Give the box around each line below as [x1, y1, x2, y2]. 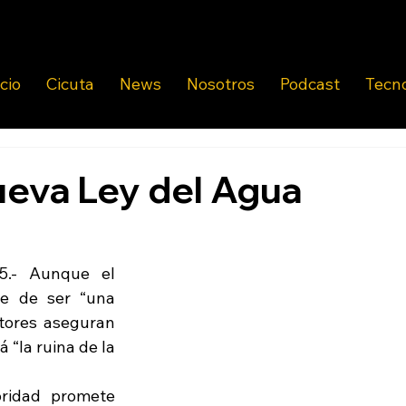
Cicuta [46, 73, 94, 95]
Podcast [280, 73, 340, 95]
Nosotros [187, 73, 255, 95]
